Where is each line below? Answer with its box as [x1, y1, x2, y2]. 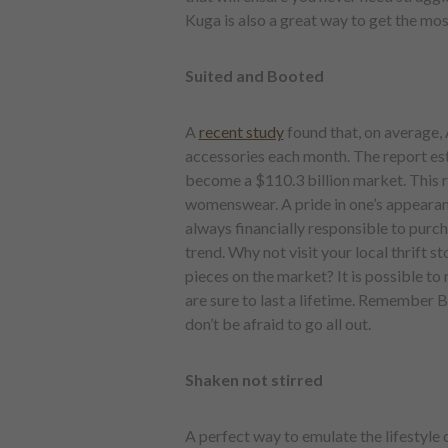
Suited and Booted [184, 66, 324, 85]
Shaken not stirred [184, 370, 323, 389]
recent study [198, 122, 284, 141]
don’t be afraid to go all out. [184, 314, 371, 333]
